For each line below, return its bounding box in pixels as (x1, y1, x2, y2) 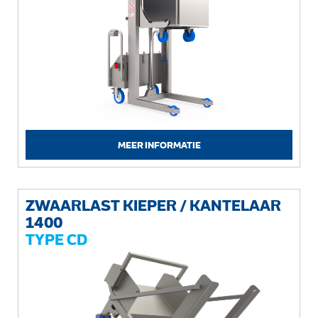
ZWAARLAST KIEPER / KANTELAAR (26, 197, 281, 214)
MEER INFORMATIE (117, 140, 201, 150)
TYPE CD (26, 231, 87, 248)
